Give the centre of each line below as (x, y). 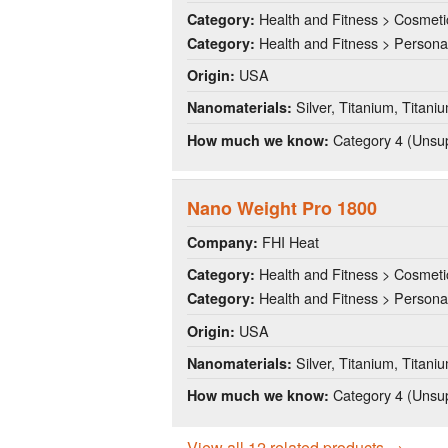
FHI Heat (288, 242)
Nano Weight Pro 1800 (282, 208)
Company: (222, 242)
